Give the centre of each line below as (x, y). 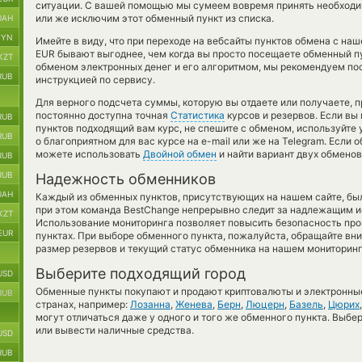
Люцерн (265, 304)
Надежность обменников (126, 179)
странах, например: (83, 304)
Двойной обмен (180, 154)
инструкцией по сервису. (95, 80)
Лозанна (150, 304)
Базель (306, 304)
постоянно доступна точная (103, 115)
